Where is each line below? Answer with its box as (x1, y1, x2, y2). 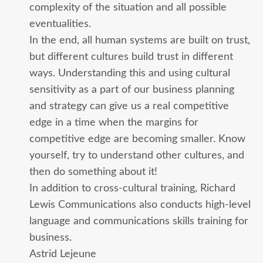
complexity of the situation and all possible (29, 2, 227, 12)
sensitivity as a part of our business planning (29, 84, 234, 95)
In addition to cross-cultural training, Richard (29, 183, 235, 193)
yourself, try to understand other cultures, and (29, 150, 244, 160)
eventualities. (29, 18, 91, 29)
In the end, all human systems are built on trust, (29, 35, 250, 45)
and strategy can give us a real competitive (29, 100, 229, 111)
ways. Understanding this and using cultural (29, 68, 230, 78)
